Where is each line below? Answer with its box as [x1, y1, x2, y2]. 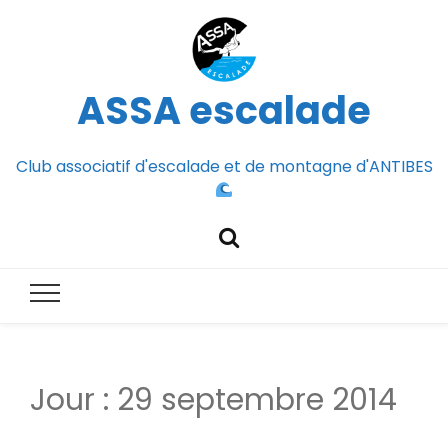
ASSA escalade [77, 83, 371, 137]
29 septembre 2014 [117, 379, 397, 422]
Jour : [30, 379, 117, 422]
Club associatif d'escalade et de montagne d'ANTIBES [15, 154, 433, 178]
